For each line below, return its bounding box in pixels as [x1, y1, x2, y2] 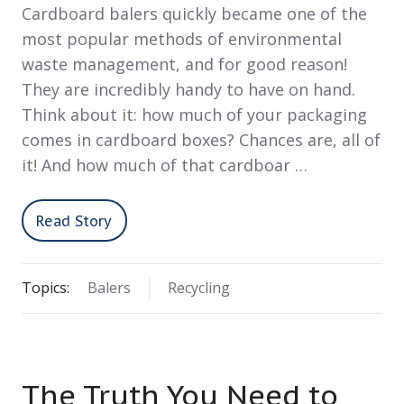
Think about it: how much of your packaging [22, 104, 367, 126]
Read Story [36, 211, 113, 230]
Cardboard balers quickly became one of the [22, 3, 367, 25]
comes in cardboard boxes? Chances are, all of [22, 129, 381, 151]
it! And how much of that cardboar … [22, 154, 308, 177]
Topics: [22, 278, 69, 298]
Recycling [167, 278, 230, 298]
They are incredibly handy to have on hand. [22, 78, 355, 101]
